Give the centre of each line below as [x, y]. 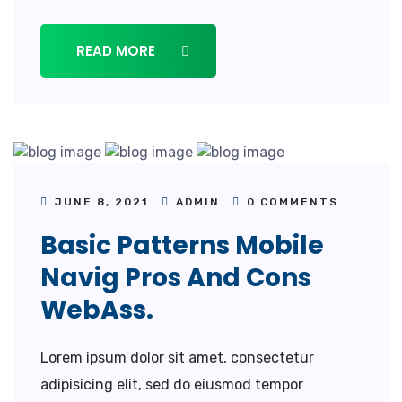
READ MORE [118, 50]
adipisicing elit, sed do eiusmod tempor [172, 384]
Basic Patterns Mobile [182, 245]
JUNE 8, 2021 [101, 201]
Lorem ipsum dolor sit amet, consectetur [177, 357]
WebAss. [97, 310]
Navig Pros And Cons [176, 277]
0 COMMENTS [290, 201]
